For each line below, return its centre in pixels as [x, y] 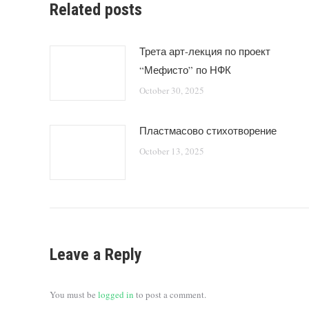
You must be [74, 295]
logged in [116, 295]
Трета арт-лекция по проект [205, 51]
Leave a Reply [96, 255]
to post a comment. [170, 295]
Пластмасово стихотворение [208, 130]
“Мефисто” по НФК [185, 70]
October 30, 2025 [172, 90]
